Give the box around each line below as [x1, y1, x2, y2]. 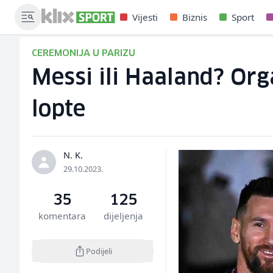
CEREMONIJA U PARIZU [32, 49, 135, 58]
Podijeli [85, 245, 112, 257]
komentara [38, 210, 87, 222]
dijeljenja [103, 210, 143, 222]
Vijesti [132, 11, 158, 23]
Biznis [182, 11, 208, 23]
